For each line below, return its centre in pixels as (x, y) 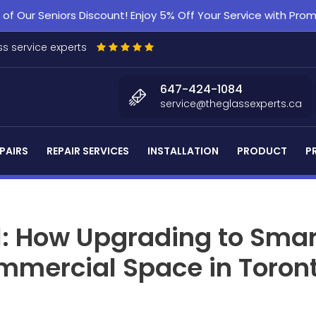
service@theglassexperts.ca (231, 104)
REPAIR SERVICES (88, 151)
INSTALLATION (183, 151)
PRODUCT (262, 151)
